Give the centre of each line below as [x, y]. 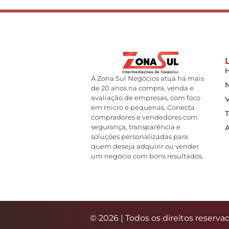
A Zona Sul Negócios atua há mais [147, 78]
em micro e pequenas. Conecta [143, 108]
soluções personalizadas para [140, 137]
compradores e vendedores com [144, 117]
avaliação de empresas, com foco [146, 98]
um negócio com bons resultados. [147, 156]
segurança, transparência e [136, 127]
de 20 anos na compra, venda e [142, 88]
